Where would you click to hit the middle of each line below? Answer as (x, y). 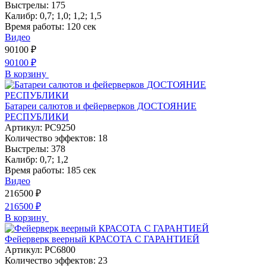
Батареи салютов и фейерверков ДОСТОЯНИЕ (101, 106)
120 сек (81, 26)
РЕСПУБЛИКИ (37, 116)
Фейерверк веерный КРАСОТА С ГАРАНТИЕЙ (102, 239)
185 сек (81, 170)
